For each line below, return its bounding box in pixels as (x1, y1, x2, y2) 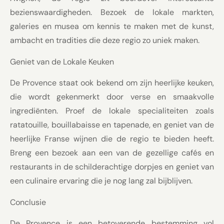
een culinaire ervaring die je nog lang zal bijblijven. (10, 175, 192, 186)
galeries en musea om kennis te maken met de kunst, (10, 21, 214, 32)
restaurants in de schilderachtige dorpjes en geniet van (10, 161, 214, 172)
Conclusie (10, 196, 46, 207)
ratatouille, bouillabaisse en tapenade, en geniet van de (10, 119, 214, 130)
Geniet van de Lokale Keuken (10, 56, 114, 67)
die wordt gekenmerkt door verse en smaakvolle (10, 91, 214, 102)
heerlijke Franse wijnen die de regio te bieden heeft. (10, 133, 214, 144)
